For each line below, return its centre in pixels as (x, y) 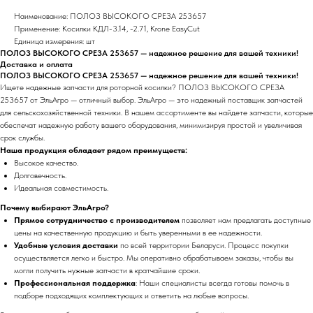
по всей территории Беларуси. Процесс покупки (203, 245)
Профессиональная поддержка (75, 283)
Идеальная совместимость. (61, 188)
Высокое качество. (46, 163)
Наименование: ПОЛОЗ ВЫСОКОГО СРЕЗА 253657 (110, 16)
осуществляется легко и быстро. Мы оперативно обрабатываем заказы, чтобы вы (154, 258)
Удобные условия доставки (66, 245)
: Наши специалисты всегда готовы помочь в (212, 283)
